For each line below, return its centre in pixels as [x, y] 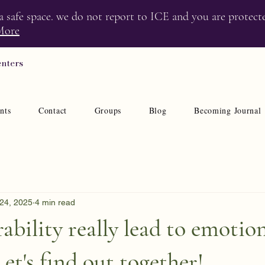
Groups [108, 110]
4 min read [55, 202]
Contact [53, 110]
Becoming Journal [228, 110]
